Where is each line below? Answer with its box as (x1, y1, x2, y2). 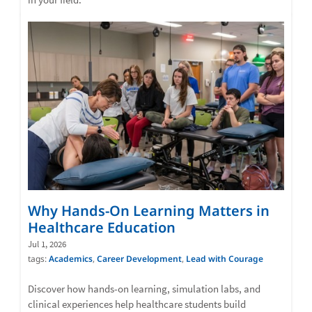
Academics (49, 252, 93, 265)
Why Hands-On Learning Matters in (28, 201, 270, 220)
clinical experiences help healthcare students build (28, 297, 246, 311)
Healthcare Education (28, 217, 175, 237)
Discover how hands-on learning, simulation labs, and (28, 281, 260, 295)
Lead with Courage (186, 252, 263, 265)
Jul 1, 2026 (28, 237, 66, 250)
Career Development (97, 252, 182, 265)
